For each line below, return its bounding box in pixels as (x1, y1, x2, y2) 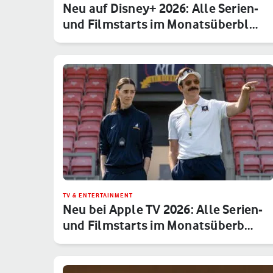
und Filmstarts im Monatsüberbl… (63, 16, 258, 32)
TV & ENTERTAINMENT (63, 191, 133, 199)
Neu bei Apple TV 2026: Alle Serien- (63, 201, 263, 217)
